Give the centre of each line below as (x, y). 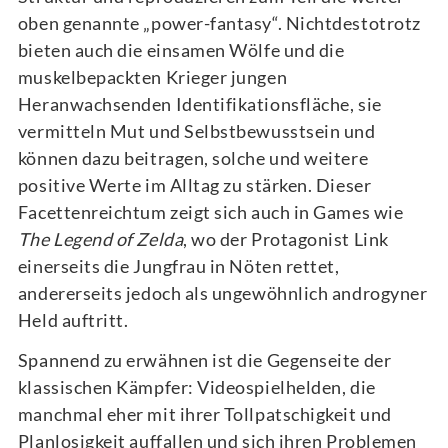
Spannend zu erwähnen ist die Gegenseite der (204, 360)
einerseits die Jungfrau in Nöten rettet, (178, 265)
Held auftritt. (73, 319)
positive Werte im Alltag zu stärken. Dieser (194, 184)
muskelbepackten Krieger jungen (152, 76)
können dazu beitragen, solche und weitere (193, 157)
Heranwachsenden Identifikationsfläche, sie (199, 103)
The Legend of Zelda (100, 238)
